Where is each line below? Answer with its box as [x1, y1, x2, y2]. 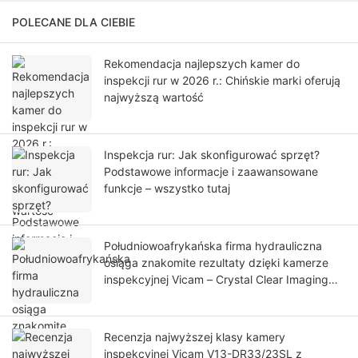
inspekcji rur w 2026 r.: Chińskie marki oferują [104, 74, 340, 88]
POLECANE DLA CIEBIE [12, 15, 135, 30]
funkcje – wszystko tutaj [104, 181, 230, 196]
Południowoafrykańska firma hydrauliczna [104, 239, 322, 253]
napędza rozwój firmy [104, 289, 217, 304]
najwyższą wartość [104, 90, 204, 105]
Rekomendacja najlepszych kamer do [104, 57, 300, 71]
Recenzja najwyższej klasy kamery [104, 330, 285, 344]
